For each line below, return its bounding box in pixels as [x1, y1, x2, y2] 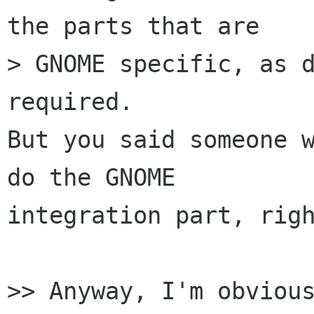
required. [7, 88, 133, 116]
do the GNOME [7, 163, 175, 192]
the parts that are [7, 12, 259, 41]
